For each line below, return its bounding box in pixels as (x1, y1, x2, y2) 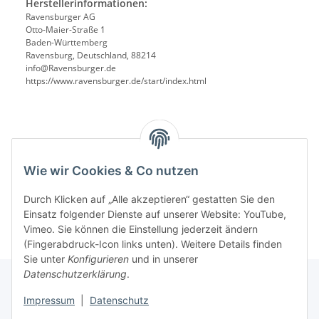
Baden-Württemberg (26, 36, 108, 48)
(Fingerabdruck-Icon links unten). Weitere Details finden (23, 238, 282, 251)
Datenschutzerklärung (23, 268, 127, 281)
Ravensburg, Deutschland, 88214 (26, 48, 156, 61)
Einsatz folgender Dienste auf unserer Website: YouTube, (23, 208, 286, 221)
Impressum (23, 294, 75, 307)
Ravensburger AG (26, 10, 95, 23)
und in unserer (129, 253, 198, 266)
